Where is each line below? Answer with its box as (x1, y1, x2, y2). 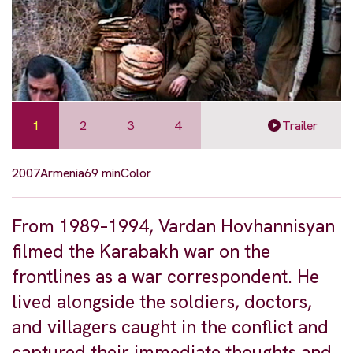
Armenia (40, 165, 84, 182)
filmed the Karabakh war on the (12, 240, 270, 264)
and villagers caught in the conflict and (12, 315, 329, 340)
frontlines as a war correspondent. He (12, 265, 319, 289)
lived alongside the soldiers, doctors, (12, 290, 312, 314)
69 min (84, 165, 121, 182)
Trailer (282, 117, 318, 134)
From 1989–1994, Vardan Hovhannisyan (12, 214, 335, 239)
